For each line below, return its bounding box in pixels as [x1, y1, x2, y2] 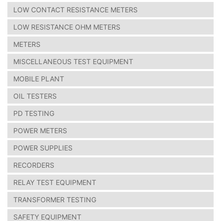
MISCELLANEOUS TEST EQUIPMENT [13, 57, 133, 66]
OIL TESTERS [13, 91, 57, 100]
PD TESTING [13, 109, 54, 117]
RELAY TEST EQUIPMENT [13, 178, 96, 186]
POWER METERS [13, 126, 67, 135]
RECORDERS [13, 160, 54, 169]
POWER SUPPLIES [13, 143, 73, 152]
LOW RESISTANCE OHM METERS [13, 22, 120, 31]
